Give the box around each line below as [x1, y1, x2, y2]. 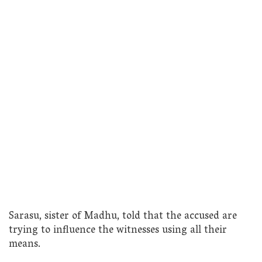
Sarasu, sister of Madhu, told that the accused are [9, 206, 237, 226]
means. [9, 235, 40, 254]
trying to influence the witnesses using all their [9, 220, 227, 240]
